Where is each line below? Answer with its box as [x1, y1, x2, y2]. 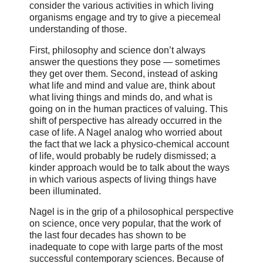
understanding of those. [29, 23, 127, 34]
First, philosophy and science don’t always [29, 45, 205, 55]
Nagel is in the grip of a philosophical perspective [29, 207, 234, 217]
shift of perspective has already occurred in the [29, 115, 222, 126]
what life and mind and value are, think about [29, 80, 215, 90]
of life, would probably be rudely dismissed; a [29, 150, 216, 161]
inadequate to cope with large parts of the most [29, 242, 222, 252]
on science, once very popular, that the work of [29, 218, 221, 229]
